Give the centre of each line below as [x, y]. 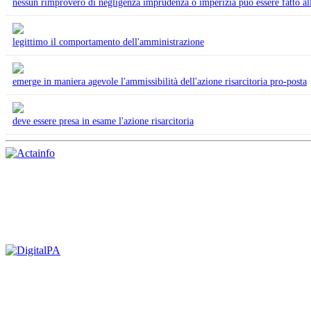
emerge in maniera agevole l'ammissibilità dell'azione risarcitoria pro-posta [160, 81]
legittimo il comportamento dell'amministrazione [108, 42]
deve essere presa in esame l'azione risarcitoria [103, 121]
